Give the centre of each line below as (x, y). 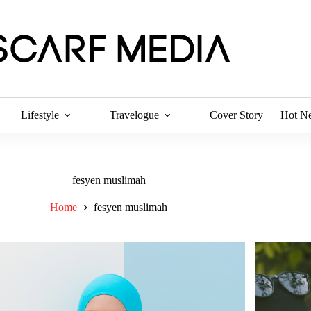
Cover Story (237, 115)
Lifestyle (40, 115)
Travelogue (135, 115)
